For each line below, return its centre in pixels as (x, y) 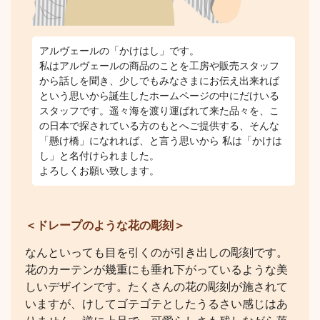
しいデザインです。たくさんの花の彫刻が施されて (156, 287)
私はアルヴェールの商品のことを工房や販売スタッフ (159, 66)
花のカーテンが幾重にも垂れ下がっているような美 (156, 270)
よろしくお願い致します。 (99, 171)
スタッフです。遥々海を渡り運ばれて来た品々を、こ (159, 111)
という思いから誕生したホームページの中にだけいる (159, 96)
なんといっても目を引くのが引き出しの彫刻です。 (156, 253)
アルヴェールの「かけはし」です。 (119, 51)
